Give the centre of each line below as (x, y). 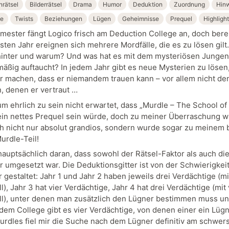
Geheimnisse (141, 19)
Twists (24, 19)
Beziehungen (63, 19)
